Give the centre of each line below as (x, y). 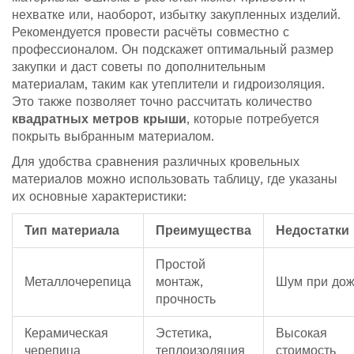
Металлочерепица (78, 282)
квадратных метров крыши (99, 119)
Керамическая (66, 333)
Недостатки (313, 231)
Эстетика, (184, 333)
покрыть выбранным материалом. (113, 137)
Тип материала (72, 231)
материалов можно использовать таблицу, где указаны (175, 179)
